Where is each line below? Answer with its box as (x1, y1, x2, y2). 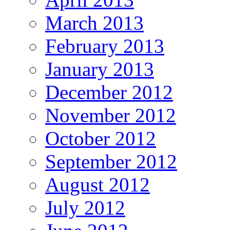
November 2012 (45, 104, 176, 127)
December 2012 (45, 81, 173, 104)
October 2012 (45, 127, 156, 150)
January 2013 (45, 58, 154, 81)
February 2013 (45, 35, 164, 57)
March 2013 (45, 12, 144, 34)
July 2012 (45, 197, 125, 219)
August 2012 (45, 174, 150, 196)
